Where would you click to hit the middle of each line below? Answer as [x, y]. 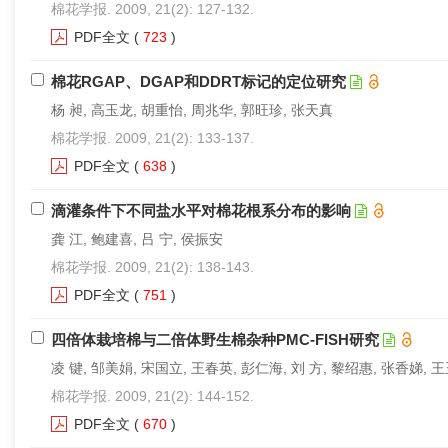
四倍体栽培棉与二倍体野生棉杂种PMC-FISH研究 [215, 339]
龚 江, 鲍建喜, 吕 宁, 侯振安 [137, 239]
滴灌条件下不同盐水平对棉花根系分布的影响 [201, 210]
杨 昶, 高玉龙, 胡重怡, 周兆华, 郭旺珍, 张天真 [192, 110]
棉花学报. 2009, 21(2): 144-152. [152, 396]
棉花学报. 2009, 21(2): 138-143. [152, 267]
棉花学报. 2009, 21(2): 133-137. [152, 138]
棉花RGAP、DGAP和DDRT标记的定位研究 [198, 81]
